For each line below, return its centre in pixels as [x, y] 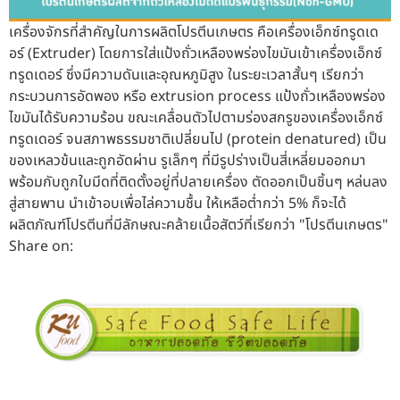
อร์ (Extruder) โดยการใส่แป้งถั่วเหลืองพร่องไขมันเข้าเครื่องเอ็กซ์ [196, 54]
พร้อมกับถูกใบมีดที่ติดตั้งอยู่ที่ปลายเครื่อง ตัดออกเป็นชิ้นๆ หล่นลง [198, 183]
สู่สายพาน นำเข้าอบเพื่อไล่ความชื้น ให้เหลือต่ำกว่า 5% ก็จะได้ [178, 204]
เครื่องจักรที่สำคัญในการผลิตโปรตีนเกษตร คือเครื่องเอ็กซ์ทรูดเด [194, 33]
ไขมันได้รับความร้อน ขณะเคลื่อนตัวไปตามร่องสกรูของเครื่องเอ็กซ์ [196, 118]
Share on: [41, 247]
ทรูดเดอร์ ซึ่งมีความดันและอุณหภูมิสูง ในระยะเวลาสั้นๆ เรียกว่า [187, 75]
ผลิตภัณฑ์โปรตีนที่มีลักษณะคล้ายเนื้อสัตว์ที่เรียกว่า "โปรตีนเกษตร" [199, 225]
